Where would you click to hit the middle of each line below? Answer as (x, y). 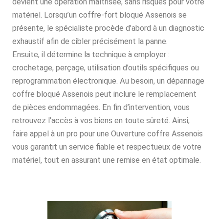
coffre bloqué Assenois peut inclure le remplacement (104, 94)
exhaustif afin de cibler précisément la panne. (90, 42)
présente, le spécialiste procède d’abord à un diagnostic (108, 28)
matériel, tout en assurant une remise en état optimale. (107, 160)
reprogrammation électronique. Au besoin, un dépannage (108, 81)
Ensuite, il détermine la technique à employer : (91, 55)
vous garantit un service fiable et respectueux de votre (107, 147)
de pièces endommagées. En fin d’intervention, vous (101, 108)
